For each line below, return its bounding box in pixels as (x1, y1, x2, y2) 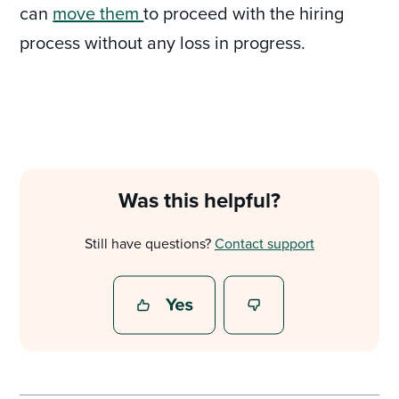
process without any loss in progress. (20, 29, 311, 56)
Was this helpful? (118, 184, 281, 216)
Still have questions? (85, 233, 215, 254)
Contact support (215, 233, 314, 254)
